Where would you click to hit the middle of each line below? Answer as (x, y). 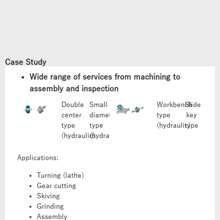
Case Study (26, 62)
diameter (104, 115)
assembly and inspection (74, 89)
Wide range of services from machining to (105, 77)
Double (73, 105)
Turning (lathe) (60, 175)
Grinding (50, 206)
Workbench (175, 105)
